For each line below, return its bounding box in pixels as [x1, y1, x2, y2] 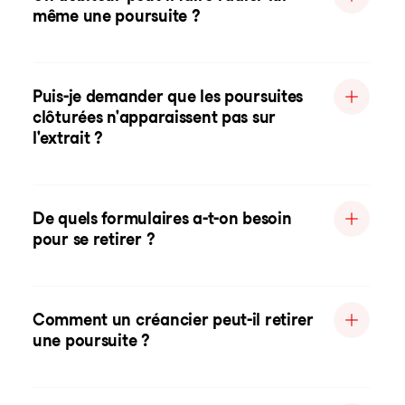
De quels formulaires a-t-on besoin [33, 209, 292, 228]
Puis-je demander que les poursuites [33, 87, 304, 106]
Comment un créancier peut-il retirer [33, 310, 314, 329]
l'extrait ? [33, 128, 103, 147]
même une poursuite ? [33, 6, 201, 25]
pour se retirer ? [33, 230, 155, 249]
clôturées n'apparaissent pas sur [33, 108, 277, 127]
